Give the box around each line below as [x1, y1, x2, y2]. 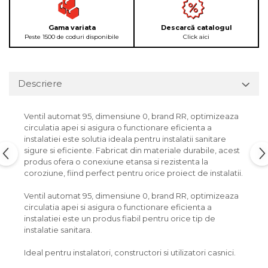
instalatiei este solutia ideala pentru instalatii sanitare [24, 134, 226, 144]
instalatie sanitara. [24, 225, 92, 235]
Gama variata [48, 23, 96, 32]
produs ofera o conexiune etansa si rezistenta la [24, 157, 208, 167]
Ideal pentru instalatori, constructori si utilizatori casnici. [24, 248, 236, 258]
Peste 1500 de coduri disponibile [25, 33, 119, 41]
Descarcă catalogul [160, 23, 232, 32]
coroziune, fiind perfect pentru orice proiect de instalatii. [24, 168, 243, 178]
